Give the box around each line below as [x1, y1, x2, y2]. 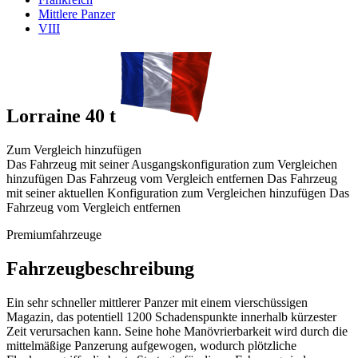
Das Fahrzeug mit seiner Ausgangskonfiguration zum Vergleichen [6, 157, 337, 171]
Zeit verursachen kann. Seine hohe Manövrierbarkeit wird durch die [6, 324, 348, 338]
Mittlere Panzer [38, 7, 115, 21]
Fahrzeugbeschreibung [6, 257, 194, 279]
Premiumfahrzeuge [6, 227, 101, 241]
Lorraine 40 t [6, 105, 121, 126]
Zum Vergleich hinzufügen [6, 142, 141, 157]
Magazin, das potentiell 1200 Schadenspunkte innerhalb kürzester [6, 309, 336, 324]
